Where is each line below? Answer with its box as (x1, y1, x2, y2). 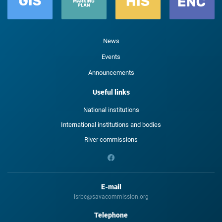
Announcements (88, 69, 134, 76)
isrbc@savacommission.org (73, 193, 149, 200)
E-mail (101, 183, 121, 191)
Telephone (94, 211, 128, 219)
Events (102, 53, 120, 60)
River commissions (84, 136, 138, 143)
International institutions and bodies (61, 121, 161, 128)
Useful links (92, 88, 130, 96)
